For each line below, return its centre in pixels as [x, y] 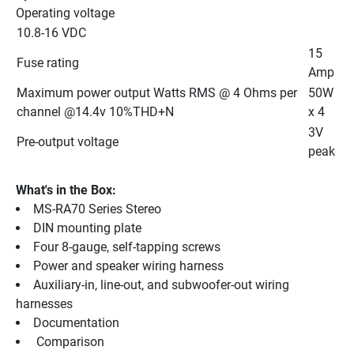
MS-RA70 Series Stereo [97, 209]
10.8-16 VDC [51, 32]
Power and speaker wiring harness [128, 265]
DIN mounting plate [87, 228]
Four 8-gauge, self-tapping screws [127, 247]
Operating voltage [65, 13]
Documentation [76, 322]
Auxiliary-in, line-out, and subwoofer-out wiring [161, 284]
